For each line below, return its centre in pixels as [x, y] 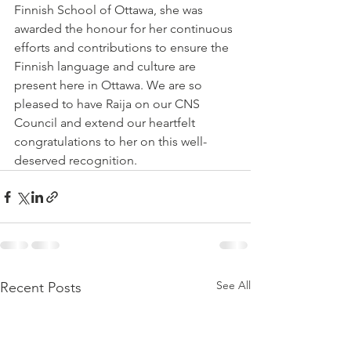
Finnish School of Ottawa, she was [110, 10]
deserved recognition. [76, 160]
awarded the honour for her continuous [125, 29]
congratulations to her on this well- [110, 141]
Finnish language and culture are [107, 66]
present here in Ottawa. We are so [110, 85]
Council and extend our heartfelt [106, 123]
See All [233, 285]
